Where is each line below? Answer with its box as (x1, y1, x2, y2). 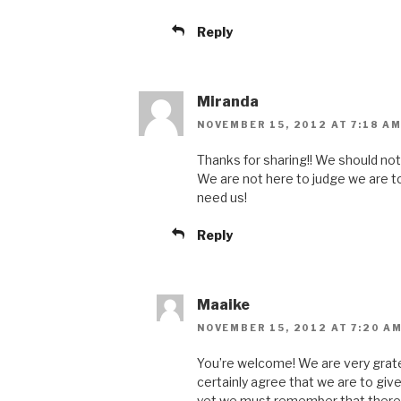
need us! (197, 190, 247, 206)
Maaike (197, 296, 250, 314)
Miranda (197, 92, 259, 110)
